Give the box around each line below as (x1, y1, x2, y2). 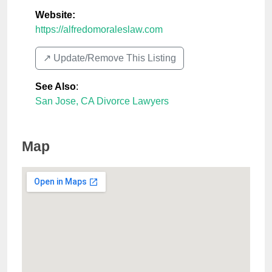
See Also (35, 81, 76, 92)
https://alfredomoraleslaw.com (35, 24, 163, 35)
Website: (35, 10, 75, 21)
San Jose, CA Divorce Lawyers (35, 96, 169, 107)
